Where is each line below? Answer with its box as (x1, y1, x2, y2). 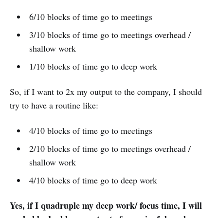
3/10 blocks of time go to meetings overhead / (29, 28, 191, 40)
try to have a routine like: (10, 99, 98, 111)
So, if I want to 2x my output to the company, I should (10, 85, 202, 97)
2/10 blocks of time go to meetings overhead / (29, 142, 191, 154)
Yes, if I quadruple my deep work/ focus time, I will (10, 199, 202, 212)
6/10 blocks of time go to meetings (29, 10, 152, 22)
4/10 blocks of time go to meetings (29, 124, 152, 136)
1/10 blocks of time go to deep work (29, 60, 157, 72)
